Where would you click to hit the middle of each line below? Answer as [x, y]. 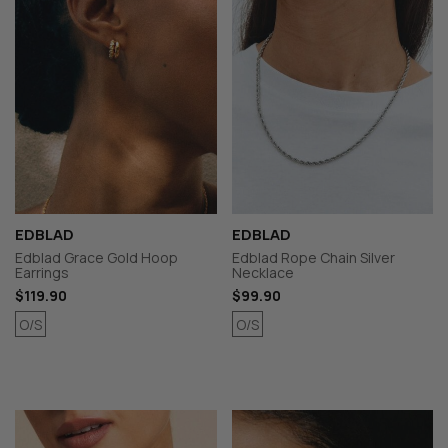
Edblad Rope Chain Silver [313, 258]
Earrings [42, 273]
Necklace [262, 273]
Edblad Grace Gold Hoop [96, 258]
